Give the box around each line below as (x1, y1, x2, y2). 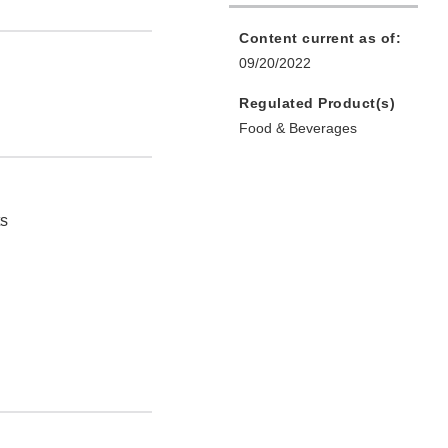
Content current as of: (239, 30, 401, 47)
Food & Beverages (239, 120, 357, 137)
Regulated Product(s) (239, 95, 395, 112)
